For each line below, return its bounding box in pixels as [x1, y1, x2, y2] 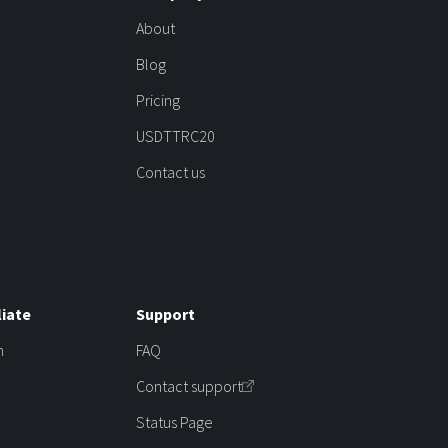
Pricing [136, 89, 180, 110]
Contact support [136, 375, 242, 396]
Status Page [136, 411, 213, 432]
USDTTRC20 [136, 125, 215, 146]
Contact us [136, 161, 205, 182]
